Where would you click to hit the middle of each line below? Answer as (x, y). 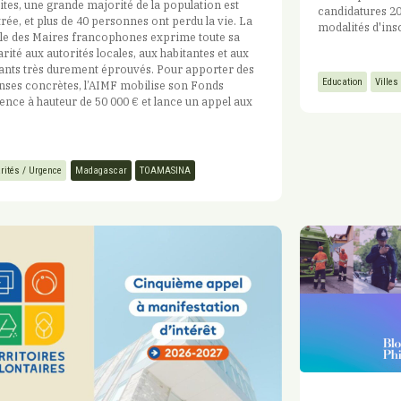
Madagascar (101, 170)
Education (343, 81)
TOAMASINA (165, 170)
